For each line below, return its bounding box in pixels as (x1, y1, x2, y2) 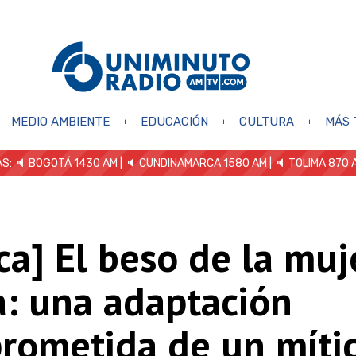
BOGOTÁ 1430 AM (29, 156, 118, 170)
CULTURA (238, 114, 294, 129)
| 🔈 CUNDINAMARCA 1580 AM (118, 156, 267, 170)
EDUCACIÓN (140, 114, 208, 129)
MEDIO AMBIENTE (10, 114, 110, 129)
